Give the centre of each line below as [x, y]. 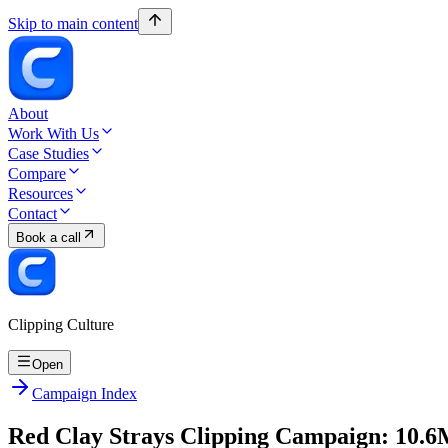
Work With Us [53, 133]
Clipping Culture [61, 324]
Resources [40, 193]
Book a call [48, 237]
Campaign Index [84, 393]
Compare [37, 173]
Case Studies [48, 153]
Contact [32, 213]
